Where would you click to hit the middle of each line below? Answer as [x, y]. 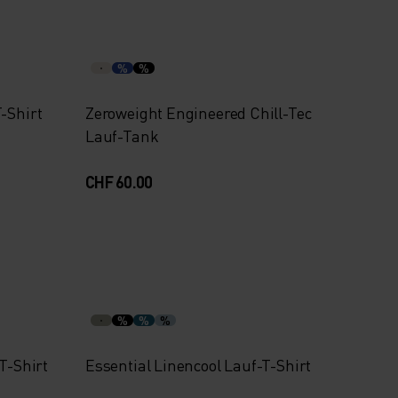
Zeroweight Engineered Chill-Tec [199, 112]
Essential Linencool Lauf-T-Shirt [199, 365]
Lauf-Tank [122, 135]
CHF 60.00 [119, 182]
